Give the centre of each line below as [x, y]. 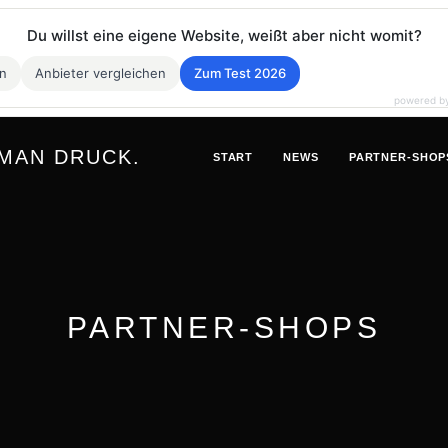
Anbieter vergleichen [100, 73]
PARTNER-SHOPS [224, 327]
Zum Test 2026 [240, 73]
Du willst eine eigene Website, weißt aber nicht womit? [224, 35]
